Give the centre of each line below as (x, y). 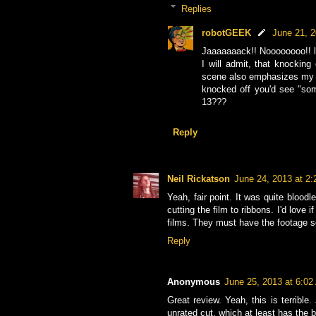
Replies (196, 8)
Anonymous (194, 282)
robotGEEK (226, 33)
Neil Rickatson (199, 179)
